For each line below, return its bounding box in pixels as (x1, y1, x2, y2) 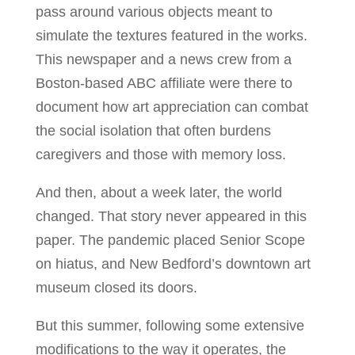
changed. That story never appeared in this (35, 208, 307, 224)
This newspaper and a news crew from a (35, 51, 292, 67)
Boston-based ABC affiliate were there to (35, 74, 292, 91)
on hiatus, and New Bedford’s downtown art (35, 255, 311, 272)
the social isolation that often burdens (35, 122, 271, 139)
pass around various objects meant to (35, 3, 273, 20)
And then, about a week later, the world (35, 184, 282, 200)
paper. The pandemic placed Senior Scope (35, 231, 305, 248)
